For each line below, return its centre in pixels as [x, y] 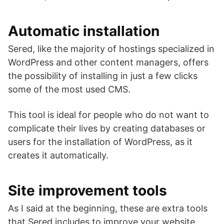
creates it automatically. [58, 155]
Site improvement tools [87, 191]
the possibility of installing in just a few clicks [103, 76]
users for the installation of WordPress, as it [100, 142]
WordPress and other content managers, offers [108, 62]
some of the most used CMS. [69, 89]
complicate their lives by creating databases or [107, 128]
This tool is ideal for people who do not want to [108, 115]
